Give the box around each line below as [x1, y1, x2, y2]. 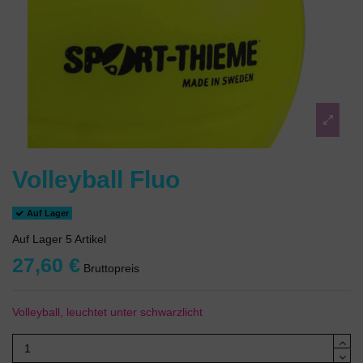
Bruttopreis [80, 261, 139, 275]
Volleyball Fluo [12, 166, 180, 193]
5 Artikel [66, 232, 106, 246]
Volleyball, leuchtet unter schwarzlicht [12, 305, 203, 318]
